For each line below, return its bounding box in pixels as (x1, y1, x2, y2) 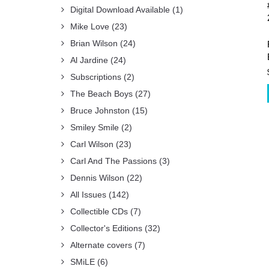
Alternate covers (70, 240, 132, 250)
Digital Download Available (70, 5, 170, 14)
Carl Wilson (70, 139, 113, 149)
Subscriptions (70, 72, 121, 82)
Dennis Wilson (70, 173, 124, 183)
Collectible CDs (70, 207, 128, 216)
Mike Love (70, 22, 109, 31)
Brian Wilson (70, 38, 118, 48)
